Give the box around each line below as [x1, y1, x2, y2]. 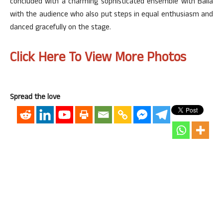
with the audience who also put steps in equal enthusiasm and [10, 9, 213, 21]
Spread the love [10, 92, 60, 104]
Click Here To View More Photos [10, 48, 186, 70]
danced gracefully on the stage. [10, 22, 111, 34]
